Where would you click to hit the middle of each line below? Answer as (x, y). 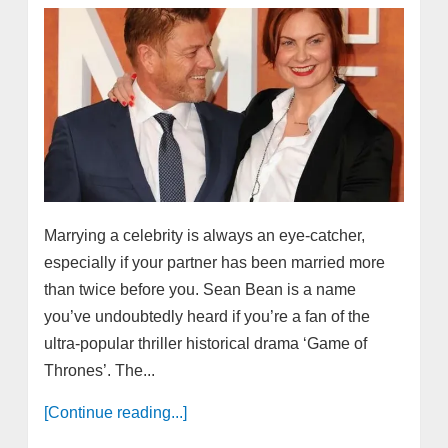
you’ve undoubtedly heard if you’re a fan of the (206, 316)
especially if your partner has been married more (214, 262)
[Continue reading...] (115, 412)
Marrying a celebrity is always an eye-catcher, (204, 235)
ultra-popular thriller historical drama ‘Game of (205, 343)
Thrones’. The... (99, 370)
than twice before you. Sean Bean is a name (199, 289)
